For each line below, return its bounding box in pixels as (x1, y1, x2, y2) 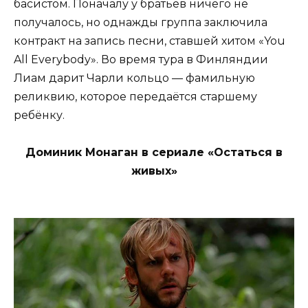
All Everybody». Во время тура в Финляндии (14, 53, 268, 67)
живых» (131, 164, 177, 178)
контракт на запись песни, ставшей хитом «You (14, 34, 285, 48)
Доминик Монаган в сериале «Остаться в (25, 146, 283, 159)
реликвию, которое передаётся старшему (14, 90, 257, 104)
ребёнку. (14, 109, 65, 122)
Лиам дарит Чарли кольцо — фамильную (14, 71, 255, 85)
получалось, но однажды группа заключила (14, 16, 267, 30)
